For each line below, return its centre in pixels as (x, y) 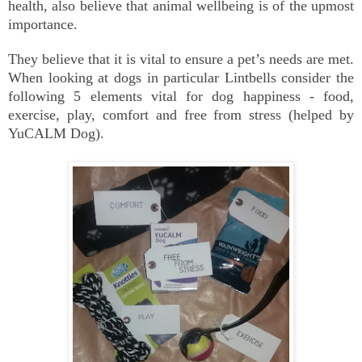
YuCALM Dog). (56, 134)
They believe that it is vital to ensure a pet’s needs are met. (181, 59)
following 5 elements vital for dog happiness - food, (181, 97)
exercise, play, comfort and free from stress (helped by (181, 115)
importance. (43, 25)
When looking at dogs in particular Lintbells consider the (181, 78)
